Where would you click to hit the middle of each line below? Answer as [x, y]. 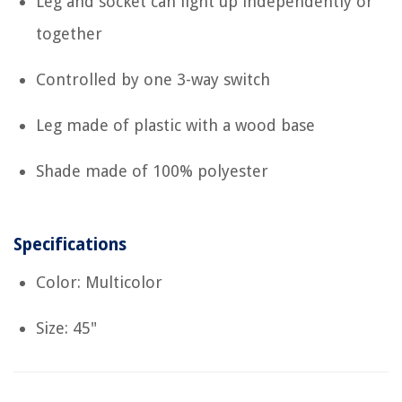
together [69, 33]
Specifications [70, 244]
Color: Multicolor [99, 282]
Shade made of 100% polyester [152, 170]
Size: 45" [66, 328]
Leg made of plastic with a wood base [175, 125]
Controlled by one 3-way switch [153, 79]
